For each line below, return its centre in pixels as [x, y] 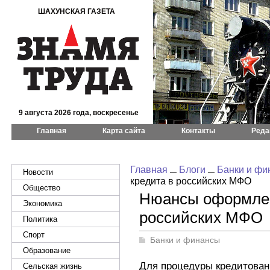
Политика [40, 219]
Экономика [42, 203]
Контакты [198, 131]
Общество [42, 188]
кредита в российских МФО [191, 181]
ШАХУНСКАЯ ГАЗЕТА [77, 11]
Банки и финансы [185, 240]
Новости [38, 172]
